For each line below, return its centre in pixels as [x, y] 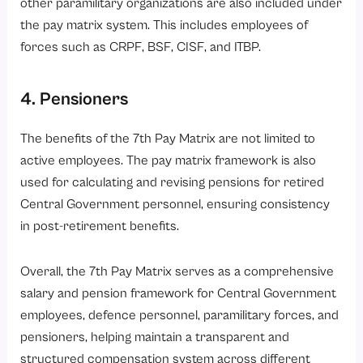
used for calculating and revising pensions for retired [173, 182]
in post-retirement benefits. [100, 226]
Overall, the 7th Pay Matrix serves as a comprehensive [177, 271]
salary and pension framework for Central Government [179, 293]
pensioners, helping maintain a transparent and [155, 337]
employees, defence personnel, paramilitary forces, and [180, 315]
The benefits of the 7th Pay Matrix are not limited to [168, 139]
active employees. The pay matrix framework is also [169, 160]
